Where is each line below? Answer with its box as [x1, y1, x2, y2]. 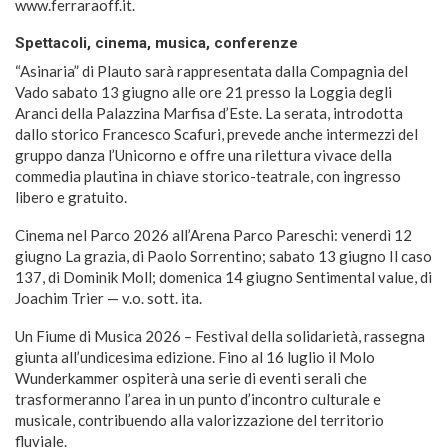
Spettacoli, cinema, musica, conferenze [15, 33, 298, 52]
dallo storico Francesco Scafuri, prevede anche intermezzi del [15, 124, 418, 143]
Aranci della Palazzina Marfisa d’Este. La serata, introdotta [15, 103, 403, 122]
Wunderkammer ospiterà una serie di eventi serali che [15, 368, 367, 387]
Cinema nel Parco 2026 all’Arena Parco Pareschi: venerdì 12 [15, 225, 412, 244]
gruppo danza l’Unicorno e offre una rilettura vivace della [15, 145, 392, 164]
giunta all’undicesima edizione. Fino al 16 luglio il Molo [15, 347, 375, 366]
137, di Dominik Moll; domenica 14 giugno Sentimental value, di [15, 267, 432, 286]
